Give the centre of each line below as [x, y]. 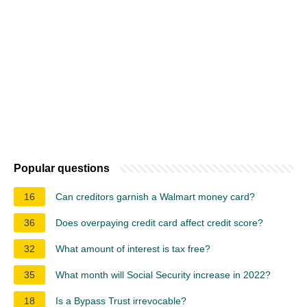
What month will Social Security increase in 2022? [163, 274]
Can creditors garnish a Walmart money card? [155, 196]
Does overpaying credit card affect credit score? [159, 222]
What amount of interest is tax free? [133, 248]
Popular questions [62, 168]
